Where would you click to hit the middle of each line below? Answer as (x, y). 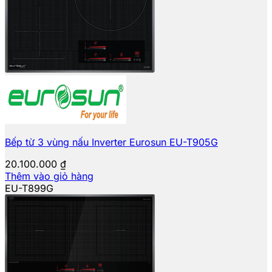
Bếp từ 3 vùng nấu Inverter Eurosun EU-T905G (111, 142)
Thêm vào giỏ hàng (49, 176)
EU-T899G (29, 188)
